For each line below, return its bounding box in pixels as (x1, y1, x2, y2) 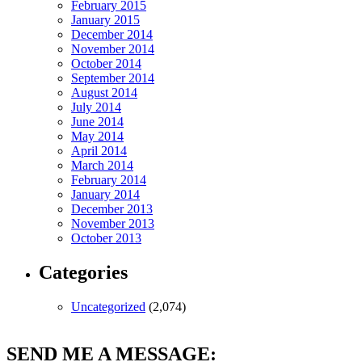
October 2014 (71, 57, 141, 71)
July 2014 (71, 100, 121, 115)
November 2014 (71, 42, 154, 57)
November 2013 (71, 217, 154, 231)
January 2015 (71, 13, 140, 27)
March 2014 (71, 158, 133, 173)
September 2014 (71, 71, 154, 86)
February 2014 (71, 173, 146, 187)
